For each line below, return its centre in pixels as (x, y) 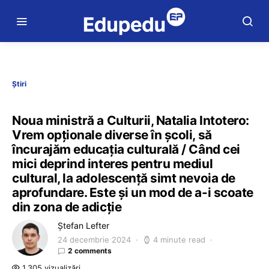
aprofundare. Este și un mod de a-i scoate (133, 192)
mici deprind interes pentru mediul (113, 164)
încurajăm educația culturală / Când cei (126, 149)
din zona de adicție (67, 207)
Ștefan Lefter (83, 225)
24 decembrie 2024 (94, 240)
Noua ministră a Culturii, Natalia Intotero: (131, 120)
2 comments (90, 251)
